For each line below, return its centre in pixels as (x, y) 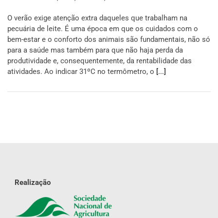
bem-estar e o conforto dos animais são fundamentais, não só (109, 39)
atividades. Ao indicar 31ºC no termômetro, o (82, 72)
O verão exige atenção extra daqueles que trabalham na (97, 18)
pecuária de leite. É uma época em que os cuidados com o (103, 29)
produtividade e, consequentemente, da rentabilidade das (100, 61)
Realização (33, 182)
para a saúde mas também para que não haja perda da (95, 50)
